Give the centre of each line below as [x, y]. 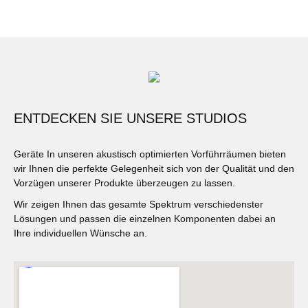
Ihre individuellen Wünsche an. [80, 233]
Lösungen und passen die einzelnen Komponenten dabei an [145, 218]
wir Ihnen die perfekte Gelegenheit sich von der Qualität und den [154, 168]
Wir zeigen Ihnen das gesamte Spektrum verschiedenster [139, 204]
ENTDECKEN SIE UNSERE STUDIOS [130, 118]
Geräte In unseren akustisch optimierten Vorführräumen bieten [150, 154]
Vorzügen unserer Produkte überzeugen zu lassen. [126, 183]
